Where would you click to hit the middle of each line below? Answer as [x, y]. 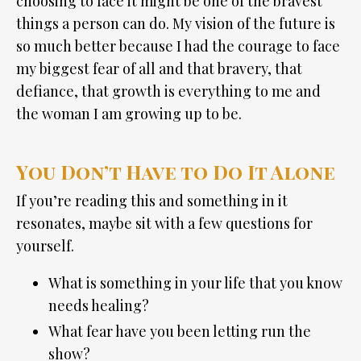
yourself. [45, 246]
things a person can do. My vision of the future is [176, 24]
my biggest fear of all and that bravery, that [159, 69]
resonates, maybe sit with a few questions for [164, 224]
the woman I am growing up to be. [129, 114]
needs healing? [99, 306]
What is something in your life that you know [195, 283]
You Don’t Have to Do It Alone [176, 172]
